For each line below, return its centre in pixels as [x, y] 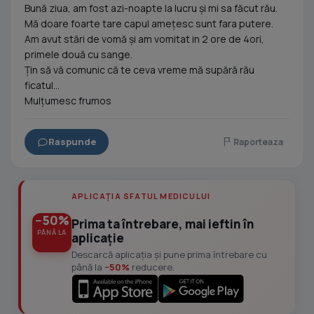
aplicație [98, 238]
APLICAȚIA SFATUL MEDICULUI [141, 196]
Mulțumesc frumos [68, 101]
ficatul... [42, 85]
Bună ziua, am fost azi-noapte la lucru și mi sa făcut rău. [151, 8]
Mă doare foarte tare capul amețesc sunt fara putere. [149, 23]
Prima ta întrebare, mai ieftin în [163, 224]
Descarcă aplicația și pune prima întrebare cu [169, 254]
